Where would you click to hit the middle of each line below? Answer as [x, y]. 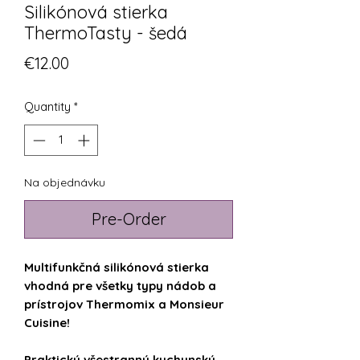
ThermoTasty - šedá [106, 33]
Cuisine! [47, 322]
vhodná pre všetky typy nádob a [120, 285]
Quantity [47, 107]
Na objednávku [65, 182]
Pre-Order [129, 219]
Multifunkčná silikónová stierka [117, 267]
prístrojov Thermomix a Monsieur [124, 304]
